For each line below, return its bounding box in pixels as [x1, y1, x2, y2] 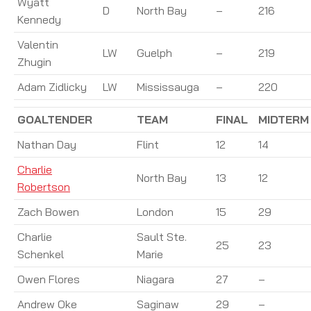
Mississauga [137, 79, 199, 94]
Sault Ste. [137, 229, 187, 244]
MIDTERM [258, 112, 309, 126]
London [137, 204, 174, 219]
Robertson [17, 179, 70, 194]
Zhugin [17, 54, 51, 69]
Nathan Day [17, 137, 76, 151]
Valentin [17, 37, 58, 51]
